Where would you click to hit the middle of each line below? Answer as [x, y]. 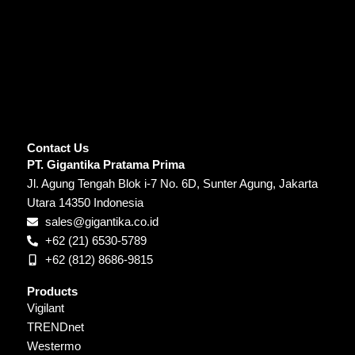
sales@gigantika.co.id [101, 222]
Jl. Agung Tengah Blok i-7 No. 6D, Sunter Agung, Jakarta [172, 184]
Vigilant [46, 309]
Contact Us [58, 149]
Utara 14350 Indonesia [85, 203]
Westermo [54, 347]
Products [52, 292]
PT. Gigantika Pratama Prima [106, 165]
